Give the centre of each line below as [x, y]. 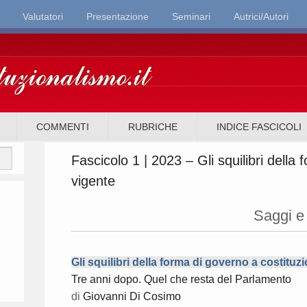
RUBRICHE [153, 127]
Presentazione [118, 16]
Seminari [191, 16]
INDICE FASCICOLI [259, 127]
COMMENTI [63, 127]
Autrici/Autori [261, 16]
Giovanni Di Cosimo [132, 297]
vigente [93, 181]
